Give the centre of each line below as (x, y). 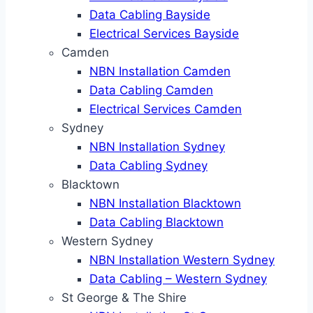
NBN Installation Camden (160, 71)
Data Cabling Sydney (148, 166)
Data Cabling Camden (151, 90)
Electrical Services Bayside (164, 34)
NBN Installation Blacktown (165, 203)
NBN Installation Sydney (157, 147)
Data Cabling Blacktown (156, 222)
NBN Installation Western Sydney (182, 260)
